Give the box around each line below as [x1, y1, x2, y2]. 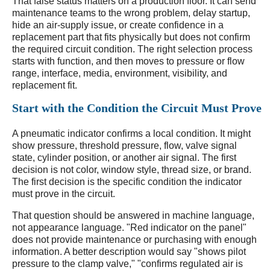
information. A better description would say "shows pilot [12, 246, 246, 257]
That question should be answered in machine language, [12, 210, 254, 221]
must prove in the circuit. [12, 189, 115, 199]
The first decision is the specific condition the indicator [12, 177, 242, 187]
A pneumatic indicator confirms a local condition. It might [12, 128, 251, 139]
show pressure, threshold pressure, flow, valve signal [12, 140, 237, 151]
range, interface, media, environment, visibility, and [12, 68, 227, 78]
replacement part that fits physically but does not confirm [12, 32, 250, 42]
